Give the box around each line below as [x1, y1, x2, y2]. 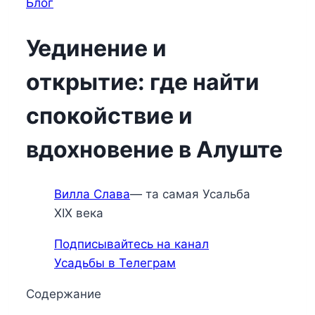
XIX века [54, 206, 103, 221]
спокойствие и [26, 101, 193, 129]
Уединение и [26, 34, 167, 62]
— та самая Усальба [130, 187, 250, 202]
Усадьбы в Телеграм [54, 256, 176, 271]
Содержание [26, 287, 101, 302]
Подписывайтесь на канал [54, 237, 209, 252]
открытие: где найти [26, 67, 259, 96]
